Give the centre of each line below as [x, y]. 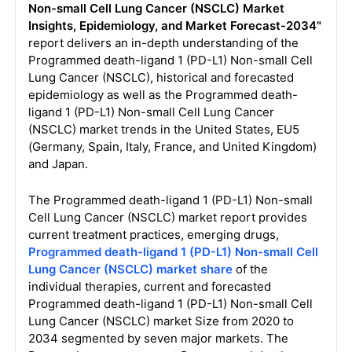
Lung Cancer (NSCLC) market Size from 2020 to [161, 321]
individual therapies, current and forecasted [149, 286]
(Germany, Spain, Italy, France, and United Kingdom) [172, 147]
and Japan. [58, 164]
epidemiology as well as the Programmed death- [163, 95]
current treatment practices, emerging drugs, [153, 235]
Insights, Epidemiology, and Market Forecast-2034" [174, 26]
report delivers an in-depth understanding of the [163, 43]
